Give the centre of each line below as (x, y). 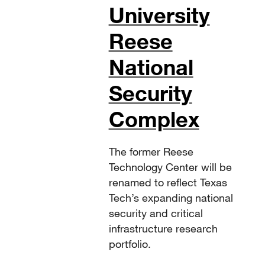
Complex (154, 119)
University (159, 15)
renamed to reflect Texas (168, 182)
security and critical (156, 213)
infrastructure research (163, 229)
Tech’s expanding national (171, 198)
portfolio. (130, 244)
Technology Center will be (170, 167)
